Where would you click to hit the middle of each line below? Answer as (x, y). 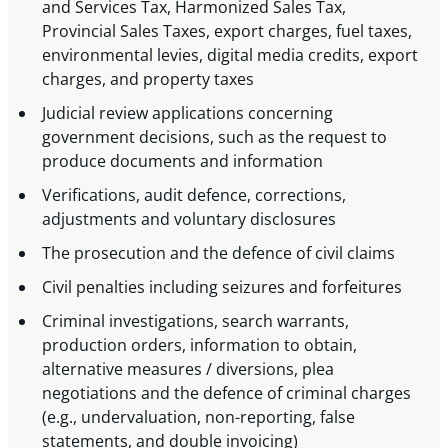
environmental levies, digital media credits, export (230, 55)
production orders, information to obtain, (200, 345)
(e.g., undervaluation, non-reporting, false (199, 417)
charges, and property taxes (150, 79)
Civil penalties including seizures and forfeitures (224, 287)
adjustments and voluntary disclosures (191, 219)
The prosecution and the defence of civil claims (221, 253)
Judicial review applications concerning (188, 113)
